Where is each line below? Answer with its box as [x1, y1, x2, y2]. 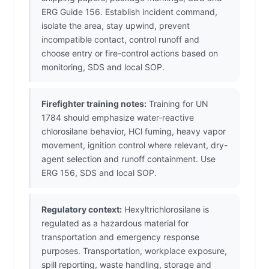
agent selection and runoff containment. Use [41, 154, 216, 165]
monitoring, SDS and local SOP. [41, 62, 165, 73]
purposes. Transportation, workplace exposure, [41, 246, 227, 256]
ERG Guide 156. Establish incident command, [41, 7, 217, 17]
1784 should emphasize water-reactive [41, 112, 194, 123]
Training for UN [147, 98, 208, 109]
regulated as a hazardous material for [41, 218, 189, 229]
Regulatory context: [41, 204, 122, 215]
